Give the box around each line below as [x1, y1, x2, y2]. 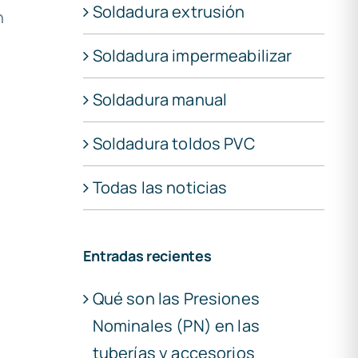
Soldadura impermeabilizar [92, 44, 292, 66]
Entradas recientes [82, 245, 212, 265]
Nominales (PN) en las [92, 314, 260, 336]
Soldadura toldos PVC [92, 132, 255, 154]
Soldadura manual [92, 88, 228, 110]
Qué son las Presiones [92, 287, 260, 309]
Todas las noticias [92, 176, 228, 198]
